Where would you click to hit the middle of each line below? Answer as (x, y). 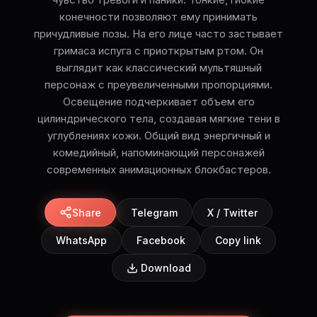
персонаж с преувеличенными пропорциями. (158, 85)
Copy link (238, 241)
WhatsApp (81, 241)
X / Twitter (232, 212)
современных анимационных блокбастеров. (158, 170)
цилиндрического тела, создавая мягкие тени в (158, 119)
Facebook (161, 241)
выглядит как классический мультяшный (158, 68)
